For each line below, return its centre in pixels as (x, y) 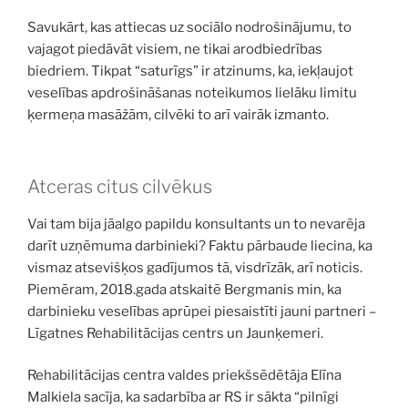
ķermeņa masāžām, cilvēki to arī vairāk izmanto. (178, 115)
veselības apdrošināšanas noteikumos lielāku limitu (192, 93)
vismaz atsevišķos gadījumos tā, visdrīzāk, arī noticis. (195, 267)
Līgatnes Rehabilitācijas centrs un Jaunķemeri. (175, 333)
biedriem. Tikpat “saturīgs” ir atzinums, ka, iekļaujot (190, 71)
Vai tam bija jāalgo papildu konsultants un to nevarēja (196, 224)
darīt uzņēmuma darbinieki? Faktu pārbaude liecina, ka (200, 245)
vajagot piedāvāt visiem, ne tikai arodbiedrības (175, 49)
